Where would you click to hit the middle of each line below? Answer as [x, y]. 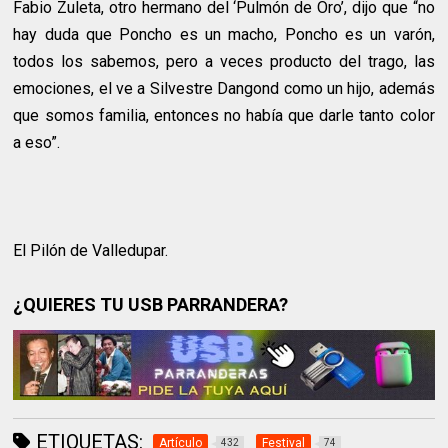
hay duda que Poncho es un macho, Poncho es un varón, [224, 34]
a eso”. [37, 142]
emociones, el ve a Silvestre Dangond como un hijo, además [224, 88]
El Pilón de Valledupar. [91, 250]
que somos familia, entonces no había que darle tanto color [224, 115]
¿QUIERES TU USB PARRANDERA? [151, 304]
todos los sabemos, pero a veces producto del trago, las [224, 61]
